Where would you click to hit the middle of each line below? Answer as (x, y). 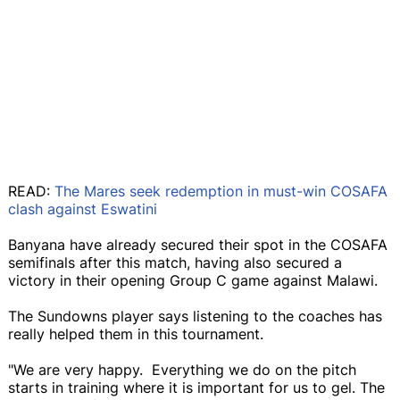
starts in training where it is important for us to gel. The (196, 387)
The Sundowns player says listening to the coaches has (195, 316)
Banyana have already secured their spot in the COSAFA (198, 244)
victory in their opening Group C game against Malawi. (193, 280)
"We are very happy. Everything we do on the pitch (182, 369)
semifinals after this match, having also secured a (175, 262)
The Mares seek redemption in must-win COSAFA (221, 191)
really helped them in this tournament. (136, 333)
